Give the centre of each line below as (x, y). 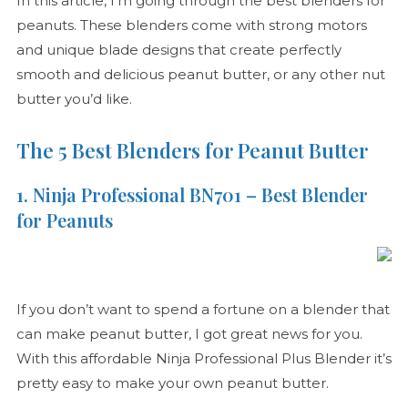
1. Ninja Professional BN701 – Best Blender (192, 195)
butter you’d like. (74, 99)
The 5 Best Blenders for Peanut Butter (192, 151)
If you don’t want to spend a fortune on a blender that (203, 310)
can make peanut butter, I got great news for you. (189, 334)
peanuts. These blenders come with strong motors (191, 25)
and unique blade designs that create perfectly (178, 50)
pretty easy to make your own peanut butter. (172, 383)
